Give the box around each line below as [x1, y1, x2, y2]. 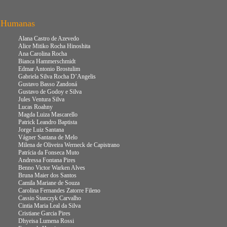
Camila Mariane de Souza [18, 179, 80, 186]
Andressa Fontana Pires [18, 157, 75, 164]
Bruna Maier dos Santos [18, 172, 77, 179]
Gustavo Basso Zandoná [18, 81, 77, 88]
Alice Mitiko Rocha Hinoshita [18, 43, 90, 50]
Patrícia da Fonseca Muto [18, 149, 79, 156]
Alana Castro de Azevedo [18, 35, 79, 42]
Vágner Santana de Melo [18, 134, 78, 141]
